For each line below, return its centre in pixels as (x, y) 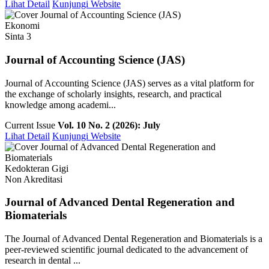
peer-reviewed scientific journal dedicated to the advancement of (126, 250)
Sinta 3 (18, 37)
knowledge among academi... (60, 104)
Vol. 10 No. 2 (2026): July (109, 125)
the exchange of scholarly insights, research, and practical (113, 94)
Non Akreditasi (34, 179)
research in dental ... (43, 261)
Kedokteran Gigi (37, 168)
